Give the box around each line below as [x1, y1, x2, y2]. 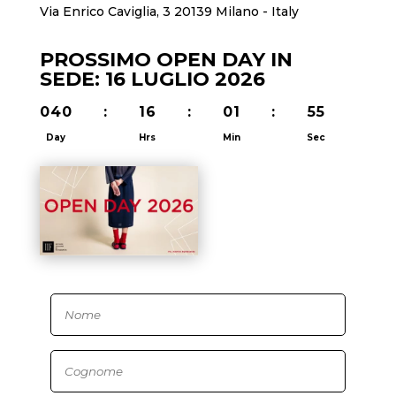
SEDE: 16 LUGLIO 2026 [39, 66, 265, 91]
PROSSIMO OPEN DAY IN [39, 47, 293, 72]
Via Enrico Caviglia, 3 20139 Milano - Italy [39, 3, 299, 19]
